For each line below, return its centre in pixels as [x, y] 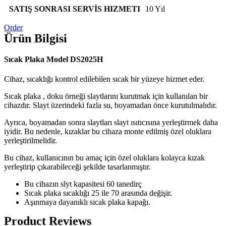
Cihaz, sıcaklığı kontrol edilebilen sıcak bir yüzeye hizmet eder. [104, 79]
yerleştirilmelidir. [31, 141]
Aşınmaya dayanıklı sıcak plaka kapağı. [87, 202]
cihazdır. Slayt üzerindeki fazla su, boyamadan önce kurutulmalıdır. [110, 105]
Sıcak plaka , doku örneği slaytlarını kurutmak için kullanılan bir [106, 96]
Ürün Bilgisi [36, 38]
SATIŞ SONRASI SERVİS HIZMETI [74, 9]
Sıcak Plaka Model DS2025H [53, 60]
